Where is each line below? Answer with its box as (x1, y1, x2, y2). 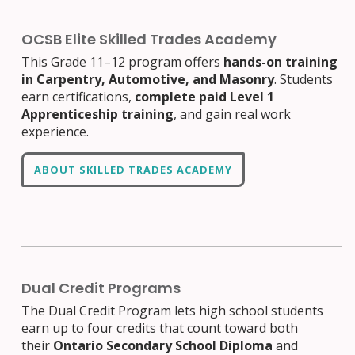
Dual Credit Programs (21, 278, 181, 299)
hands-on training (223, 53, 338, 71)
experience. (21, 123, 90, 141)
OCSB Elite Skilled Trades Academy (21, 29, 277, 50)
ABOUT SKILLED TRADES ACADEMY (34, 162, 233, 177)
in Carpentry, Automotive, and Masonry (21, 71, 275, 89)
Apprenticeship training (21, 105, 174, 124)
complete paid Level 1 (135, 88, 275, 106)
